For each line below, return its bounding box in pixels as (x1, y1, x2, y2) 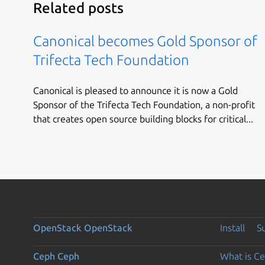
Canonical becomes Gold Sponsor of (33, 33, 257, 50)
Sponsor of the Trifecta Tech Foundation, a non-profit (33, 99, 255, 110)
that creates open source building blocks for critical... (33, 113, 253, 124)
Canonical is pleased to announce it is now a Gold (33, 85, 238, 96)
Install (219, 222, 245, 233)
